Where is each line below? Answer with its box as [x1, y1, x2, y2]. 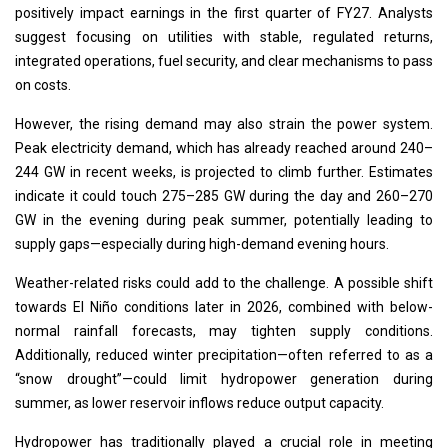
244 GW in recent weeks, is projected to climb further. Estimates [15, 164, 433, 181]
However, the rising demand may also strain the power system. [15, 116, 433, 133]
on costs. [15, 77, 71, 94]
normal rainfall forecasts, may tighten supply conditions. [15, 323, 433, 340]
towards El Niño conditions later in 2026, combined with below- [15, 299, 433, 316]
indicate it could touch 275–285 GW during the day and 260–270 [15, 188, 433, 205]
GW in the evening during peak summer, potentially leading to [15, 212, 433, 229]
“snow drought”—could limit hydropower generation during [15, 371, 433, 388]
